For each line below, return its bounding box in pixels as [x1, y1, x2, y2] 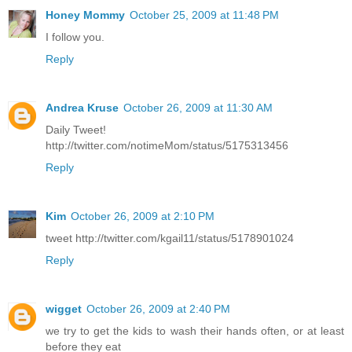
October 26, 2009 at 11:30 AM [123, 101, 273, 114]
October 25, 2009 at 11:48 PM [130, 8, 279, 21]
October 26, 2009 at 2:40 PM [86, 302, 230, 315]
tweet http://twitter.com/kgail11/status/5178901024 [46, 231, 294, 244]
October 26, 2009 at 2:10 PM [71, 209, 214, 222]
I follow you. [46, 30, 104, 43]
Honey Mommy [46, 8, 125, 21]
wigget [46, 302, 82, 315]
